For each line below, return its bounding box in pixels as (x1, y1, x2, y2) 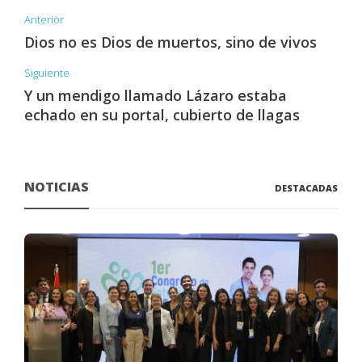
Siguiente (24, 65, 69, 81)
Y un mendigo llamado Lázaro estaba (24, 86, 287, 106)
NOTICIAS (24, 178, 89, 196)
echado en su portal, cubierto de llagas (24, 105, 300, 125)
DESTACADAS (275, 182, 338, 195)
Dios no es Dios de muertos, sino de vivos (24, 32, 317, 53)
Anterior (24, 12, 64, 27)
